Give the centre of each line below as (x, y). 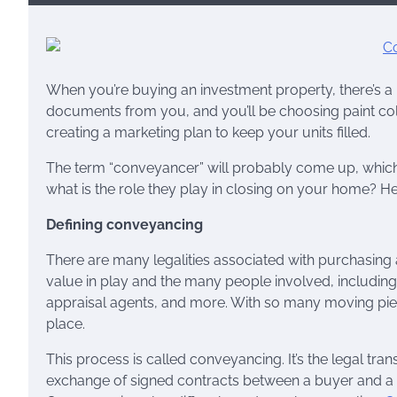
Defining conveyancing (125, 225)
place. (66, 324)
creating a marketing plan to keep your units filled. (208, 132)
